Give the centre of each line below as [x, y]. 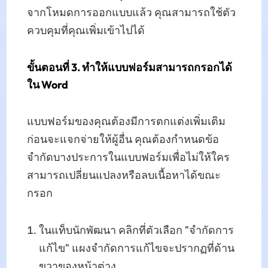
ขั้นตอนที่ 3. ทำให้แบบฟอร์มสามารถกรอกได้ [129, 68]
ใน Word [47, 85]
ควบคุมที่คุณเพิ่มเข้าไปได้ [86, 31]
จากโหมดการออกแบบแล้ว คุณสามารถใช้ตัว [131, 13]
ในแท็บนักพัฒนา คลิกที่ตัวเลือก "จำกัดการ [136, 231]
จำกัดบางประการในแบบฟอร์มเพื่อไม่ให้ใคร [128, 158]
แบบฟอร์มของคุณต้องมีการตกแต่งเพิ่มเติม [126, 122]
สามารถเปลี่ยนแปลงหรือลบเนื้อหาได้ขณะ [124, 176]
